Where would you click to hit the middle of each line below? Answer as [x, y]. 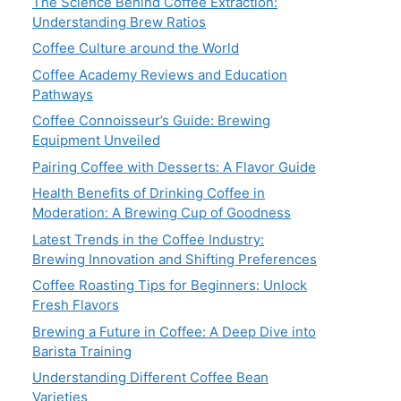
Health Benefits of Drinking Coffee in [149, 193]
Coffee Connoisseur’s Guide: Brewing [151, 121]
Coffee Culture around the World [136, 48]
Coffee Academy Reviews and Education [160, 74]
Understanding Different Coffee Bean [150, 378]
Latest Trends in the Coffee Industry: [148, 239]
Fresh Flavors [76, 305]
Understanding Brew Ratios [119, 21]
